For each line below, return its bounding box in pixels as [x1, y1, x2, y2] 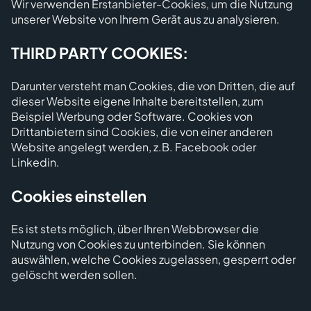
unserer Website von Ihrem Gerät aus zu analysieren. [11, 12, 280, 26]
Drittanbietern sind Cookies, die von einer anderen [11, 124, 273, 139]
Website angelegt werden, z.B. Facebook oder [11, 140, 256, 154]
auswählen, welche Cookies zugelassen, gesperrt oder [11, 252, 296, 267]
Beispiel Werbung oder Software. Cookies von [11, 109, 253, 124]
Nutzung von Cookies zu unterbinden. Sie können [11, 237, 265, 251]
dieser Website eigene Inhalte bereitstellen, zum [11, 94, 264, 108]
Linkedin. [11, 155, 60, 169]
